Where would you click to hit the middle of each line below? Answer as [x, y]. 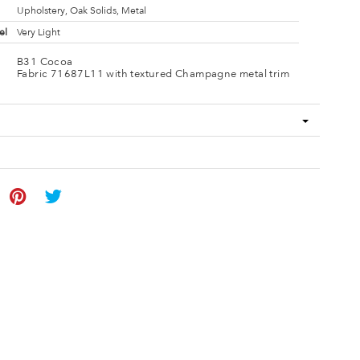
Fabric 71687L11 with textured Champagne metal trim [153, 73]
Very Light [38, 32]
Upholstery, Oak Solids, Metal [81, 10]
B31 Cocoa [45, 61]
